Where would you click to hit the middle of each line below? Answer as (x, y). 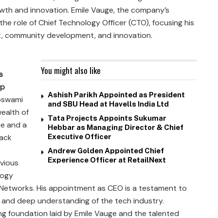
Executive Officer (80, 137)
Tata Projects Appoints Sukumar (107, 118)
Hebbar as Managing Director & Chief (116, 127)
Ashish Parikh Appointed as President (116, 95)
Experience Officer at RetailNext (107, 160)
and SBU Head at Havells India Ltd (108, 104)
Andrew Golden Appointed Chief (106, 151)
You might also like (71, 71)
